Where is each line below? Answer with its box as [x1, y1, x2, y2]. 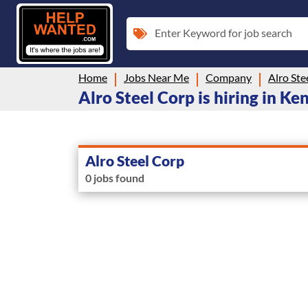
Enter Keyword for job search [155, 25, 292, 39]
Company [206, 70, 252, 84]
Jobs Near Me [124, 70, 189, 84]
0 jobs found [85, 170, 144, 184]
